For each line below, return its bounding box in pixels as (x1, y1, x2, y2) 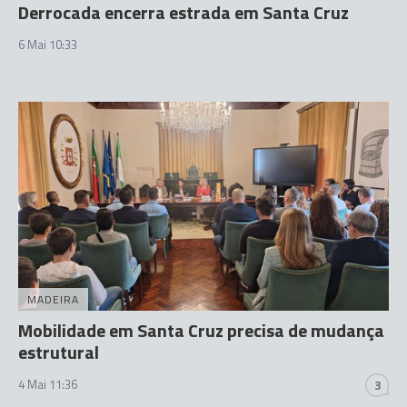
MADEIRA (27, 290, 79, 308)
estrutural (18, 337, 99, 366)
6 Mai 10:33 (18, 35, 77, 54)
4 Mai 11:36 (18, 374, 77, 393)
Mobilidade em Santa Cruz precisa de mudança (18, 315, 384, 344)
